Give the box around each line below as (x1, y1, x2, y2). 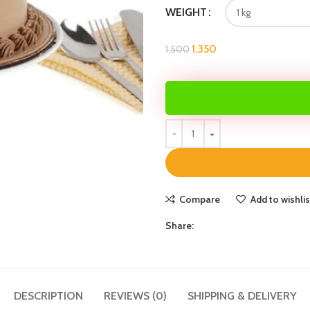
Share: (165, 219, 194, 232)
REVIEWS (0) (103, 289, 167, 302)
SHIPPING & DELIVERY (187, 289, 297, 302)
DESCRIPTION (13, 289, 83, 302)
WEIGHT (165, 6, 207, 19)
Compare (179, 193, 221, 206)
